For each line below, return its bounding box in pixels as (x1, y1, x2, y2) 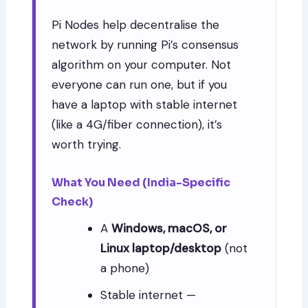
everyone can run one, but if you (52, 76, 228, 92)
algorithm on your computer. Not (52, 56, 232, 72)
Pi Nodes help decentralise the (52, 16, 220, 32)
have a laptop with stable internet (52, 96, 238, 112)
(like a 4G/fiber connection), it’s (52, 116, 223, 132)
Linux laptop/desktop (100, 240, 222, 256)
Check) (52, 194, 93, 209)
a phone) (100, 260, 150, 276)
